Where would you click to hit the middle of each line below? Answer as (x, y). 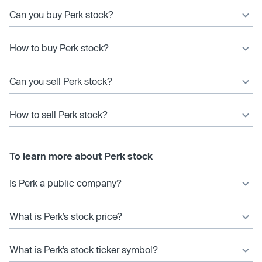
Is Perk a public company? (65, 182)
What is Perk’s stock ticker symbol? (84, 249)
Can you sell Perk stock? (61, 81)
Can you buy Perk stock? (61, 14)
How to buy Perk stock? (59, 47)
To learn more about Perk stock (81, 156)
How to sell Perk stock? (58, 114)
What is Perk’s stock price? (66, 216)
